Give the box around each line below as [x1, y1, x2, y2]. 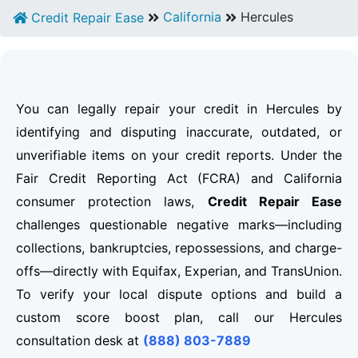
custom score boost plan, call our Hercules [16, 309, 342, 326]
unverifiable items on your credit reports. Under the [16, 147, 342, 164]
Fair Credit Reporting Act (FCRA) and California [16, 170, 342, 187]
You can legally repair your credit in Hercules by [16, 101, 342, 117]
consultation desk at [16, 332, 143, 349]
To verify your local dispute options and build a [16, 286, 342, 303]
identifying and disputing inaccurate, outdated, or [16, 124, 342, 141]
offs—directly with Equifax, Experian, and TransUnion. [16, 263, 342, 280]
